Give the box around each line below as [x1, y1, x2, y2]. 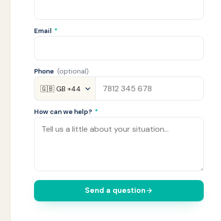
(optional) [57, 67, 89, 76]
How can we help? [34, 108, 94, 116]
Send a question [85, 185, 146, 196]
